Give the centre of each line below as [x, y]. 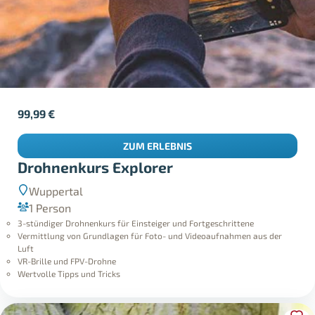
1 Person [50, 207]
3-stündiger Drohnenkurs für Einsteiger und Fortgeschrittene [136, 223]
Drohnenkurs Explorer [96, 167]
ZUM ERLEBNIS [157, 146]
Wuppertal [56, 191]
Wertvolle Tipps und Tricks [69, 273]
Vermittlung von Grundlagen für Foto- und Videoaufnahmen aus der [150, 235]
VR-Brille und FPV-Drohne [67, 261]
